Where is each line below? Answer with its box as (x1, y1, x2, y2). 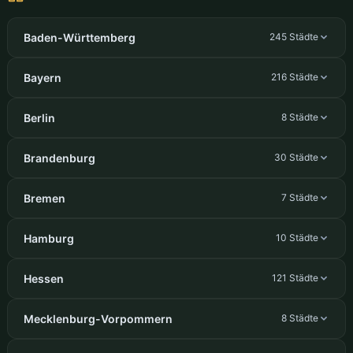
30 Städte (274, 151, 319, 164)
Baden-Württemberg (23, 30, 136, 44)
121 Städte (272, 272, 319, 284)
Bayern (23, 70, 61, 84)
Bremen (23, 191, 65, 205)
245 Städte (269, 31, 319, 43)
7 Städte (281, 191, 319, 204)
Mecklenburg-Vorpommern (23, 311, 173, 325)
